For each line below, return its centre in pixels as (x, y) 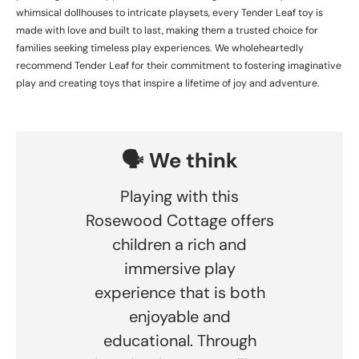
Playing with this (179, 197)
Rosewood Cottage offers (179, 221)
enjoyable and (179, 317)
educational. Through (179, 341)
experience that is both (179, 293)
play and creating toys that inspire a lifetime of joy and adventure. (168, 83)
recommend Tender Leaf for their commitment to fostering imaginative (179, 65)
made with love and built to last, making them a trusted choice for (167, 30)
